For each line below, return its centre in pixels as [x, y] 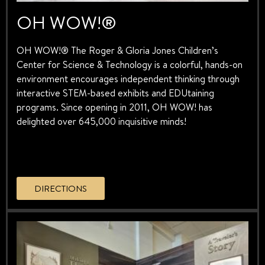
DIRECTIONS [61, 189]
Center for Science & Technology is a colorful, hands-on [130, 64]
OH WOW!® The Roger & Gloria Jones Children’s [117, 50]
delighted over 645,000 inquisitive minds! [101, 121]
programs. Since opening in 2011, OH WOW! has [114, 107]
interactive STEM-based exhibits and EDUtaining [115, 93]
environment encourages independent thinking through [128, 78]
